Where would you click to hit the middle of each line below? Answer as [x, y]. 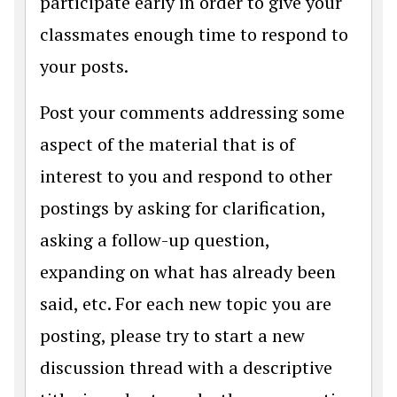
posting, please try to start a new [172, 335]
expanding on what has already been [188, 271]
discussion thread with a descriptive [186, 367]
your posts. [84, 66]
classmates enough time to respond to [194, 34]
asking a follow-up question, [155, 239]
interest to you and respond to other [186, 175]
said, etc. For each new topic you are [186, 303]
